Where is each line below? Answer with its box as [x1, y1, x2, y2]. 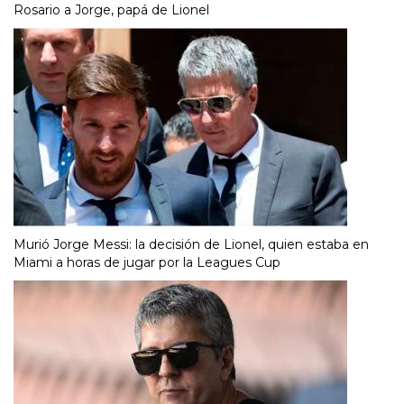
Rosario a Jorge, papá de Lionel [14, 2, 209, 19]
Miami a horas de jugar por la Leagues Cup [14, 254, 280, 271]
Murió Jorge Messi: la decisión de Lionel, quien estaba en [14, 236, 369, 253]
